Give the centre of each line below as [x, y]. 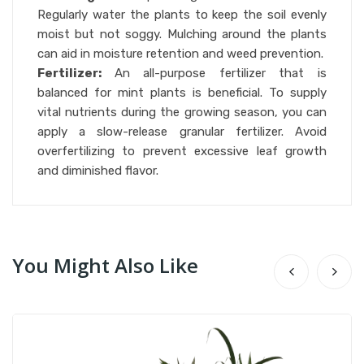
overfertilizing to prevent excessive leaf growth [182, 151]
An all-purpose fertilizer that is [221, 73]
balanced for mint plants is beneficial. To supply [182, 93]
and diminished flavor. [98, 171]
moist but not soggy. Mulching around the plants [182, 34]
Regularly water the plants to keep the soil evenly [182, 15]
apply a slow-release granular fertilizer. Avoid [182, 132]
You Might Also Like [105, 265]
